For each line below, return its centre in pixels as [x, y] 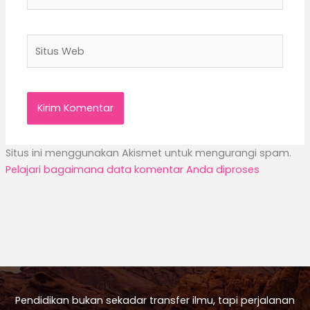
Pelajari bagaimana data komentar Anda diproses [132, 170]
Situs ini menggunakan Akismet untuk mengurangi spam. [148, 153]
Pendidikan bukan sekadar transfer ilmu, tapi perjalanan [155, 300]
